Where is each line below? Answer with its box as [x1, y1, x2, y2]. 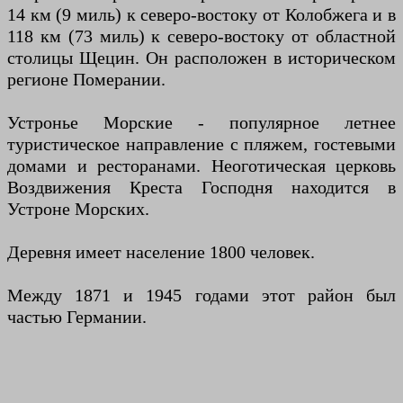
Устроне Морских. [7, 199, 149, 219]
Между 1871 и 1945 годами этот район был [7, 285, 396, 306]
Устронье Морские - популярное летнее [7, 112, 396, 133]
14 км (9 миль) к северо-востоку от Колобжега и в [7, 4, 396, 25]
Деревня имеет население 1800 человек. [7, 242, 315, 263]
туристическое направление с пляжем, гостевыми [7, 134, 396, 155]
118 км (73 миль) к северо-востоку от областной [7, 26, 396, 47]
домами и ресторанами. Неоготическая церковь [7, 156, 396, 176]
